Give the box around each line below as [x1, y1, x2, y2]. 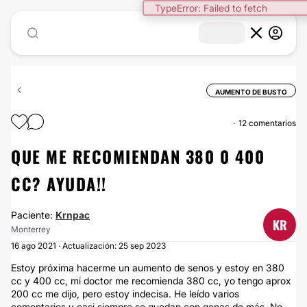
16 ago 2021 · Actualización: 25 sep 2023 [11, 241, 166, 251]
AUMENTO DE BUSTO [215, 88, 287, 96]
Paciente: [11, 209, 56, 221]
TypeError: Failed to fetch [155, 2, 267, 14]
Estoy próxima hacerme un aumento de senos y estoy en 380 [11, 262, 284, 273]
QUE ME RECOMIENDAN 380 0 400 [11, 144, 265, 169]
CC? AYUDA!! [11, 171, 107, 196]
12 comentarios [238, 118, 296, 128]
